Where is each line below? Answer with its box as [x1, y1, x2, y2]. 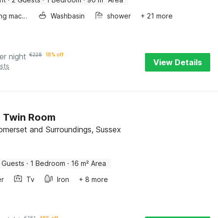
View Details [153, 57, 202, 67]
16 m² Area [71, 159, 107, 167]
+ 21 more [141, 12, 173, 20]
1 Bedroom [30, 159, 66, 167]
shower [107, 12, 131, 20]
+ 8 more [79, 175, 109, 183]
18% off [46, 52, 64, 57]
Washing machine [22, 12, 28, 20]
